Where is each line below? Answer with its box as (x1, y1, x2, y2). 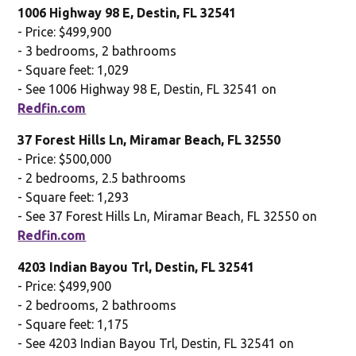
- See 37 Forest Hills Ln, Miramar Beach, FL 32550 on (17, 208, 318, 223)
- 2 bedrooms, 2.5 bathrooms (17, 170, 187, 185)
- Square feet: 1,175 (17, 316, 130, 331)
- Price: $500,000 (17, 151, 112, 166)
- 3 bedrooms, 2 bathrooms (17, 43, 177, 58)
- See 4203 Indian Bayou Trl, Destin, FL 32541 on (17, 335, 295, 350)
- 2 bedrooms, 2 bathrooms (17, 297, 177, 312)
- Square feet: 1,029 (17, 62, 130, 77)
